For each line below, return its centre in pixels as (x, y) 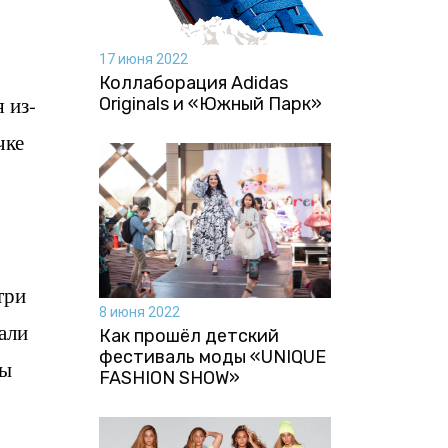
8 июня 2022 (139, 311)
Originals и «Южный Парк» (210, 103)
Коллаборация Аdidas (193, 82)
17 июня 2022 (143, 58)
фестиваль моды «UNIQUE (212, 356)
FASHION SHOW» (169, 377)
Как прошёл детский (188, 335)
